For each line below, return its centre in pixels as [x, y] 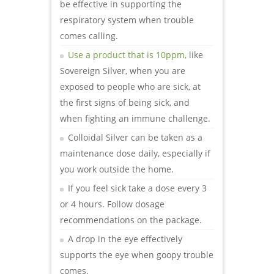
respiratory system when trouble [127, 20]
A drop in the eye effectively [125, 239]
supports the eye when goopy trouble [137, 254]
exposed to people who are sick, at [130, 86]
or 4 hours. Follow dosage [112, 204]
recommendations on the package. [131, 220]
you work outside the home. [117, 169]
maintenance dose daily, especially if [135, 153]
